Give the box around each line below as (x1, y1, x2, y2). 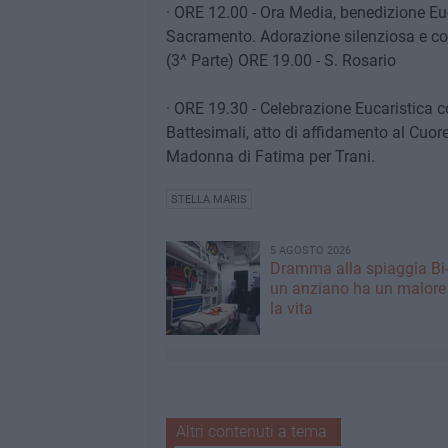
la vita (269, 299, 313, 318)
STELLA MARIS (170, 193, 247, 206)
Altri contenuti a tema (175, 422, 327, 441)
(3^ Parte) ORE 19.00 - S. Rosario (165, 51, 396, 70)
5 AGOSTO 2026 (269, 244, 351, 257)
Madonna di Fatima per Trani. (165, 147, 375, 166)
